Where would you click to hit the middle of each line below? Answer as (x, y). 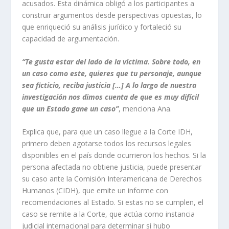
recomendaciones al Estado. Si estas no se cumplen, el (112, 202)
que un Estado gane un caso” (70, 108)
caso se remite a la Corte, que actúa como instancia (108, 214)
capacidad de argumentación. (70, 38)
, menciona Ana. (146, 108)
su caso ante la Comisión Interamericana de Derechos (112, 179)
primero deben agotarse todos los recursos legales (106, 144)
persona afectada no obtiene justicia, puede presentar (111, 167)
